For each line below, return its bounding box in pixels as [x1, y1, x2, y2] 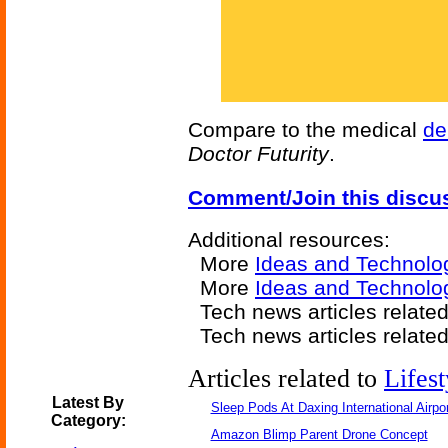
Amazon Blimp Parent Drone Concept [210, 427, 428, 442]
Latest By [52, 394, 124, 411]
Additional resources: [188, 228, 390, 251]
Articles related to [188, 364, 384, 393]
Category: [50, 412, 126, 429]
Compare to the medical [188, 118, 423, 141]
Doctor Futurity [188, 142, 329, 165]
